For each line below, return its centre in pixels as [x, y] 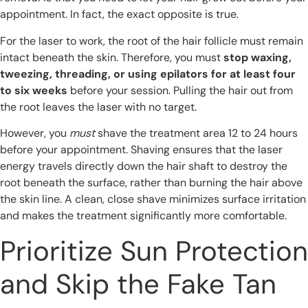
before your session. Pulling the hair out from [180, 90]
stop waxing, [257, 57]
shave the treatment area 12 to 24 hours [196, 133]
